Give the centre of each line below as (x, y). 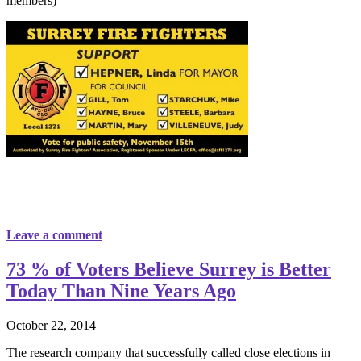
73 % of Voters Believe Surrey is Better (169, 270)
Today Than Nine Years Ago (121, 291)
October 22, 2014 (51, 326)
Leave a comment (54, 235)
